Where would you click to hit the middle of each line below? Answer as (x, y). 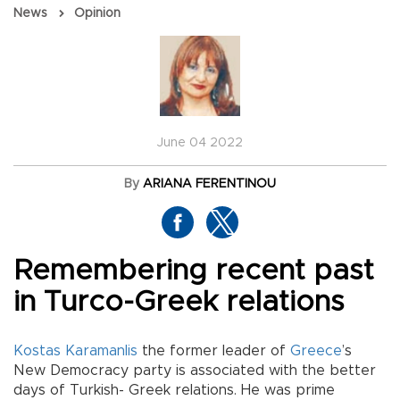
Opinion (97, 14)
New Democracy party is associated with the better (195, 371)
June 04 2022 (200, 143)
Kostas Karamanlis (75, 351)
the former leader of (214, 351)
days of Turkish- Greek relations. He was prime (174, 391)
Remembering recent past (194, 272)
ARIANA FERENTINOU (209, 184)
